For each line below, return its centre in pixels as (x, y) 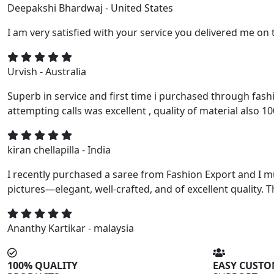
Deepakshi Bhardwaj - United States (90, 8)
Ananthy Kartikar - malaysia (71, 228)
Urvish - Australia (47, 72)
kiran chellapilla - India (59, 150)
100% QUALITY (43, 266)
